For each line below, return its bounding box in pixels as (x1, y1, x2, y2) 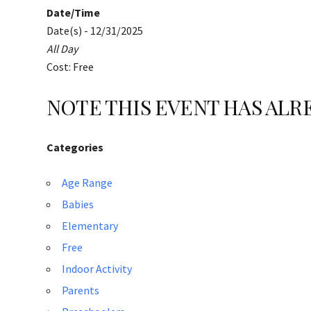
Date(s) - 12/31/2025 (47, 24, 143, 37)
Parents (62, 283, 99, 297)
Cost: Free (47, 60, 94, 74)
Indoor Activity (62, 262, 132, 276)
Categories (47, 140, 103, 154)
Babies (62, 197, 94, 211)
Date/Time (47, 6, 100, 19)
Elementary (62, 219, 118, 233)
